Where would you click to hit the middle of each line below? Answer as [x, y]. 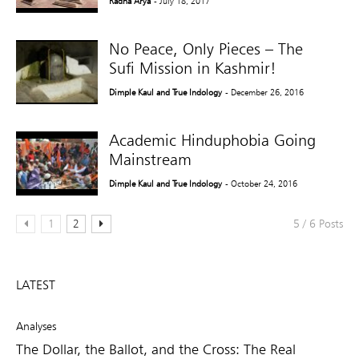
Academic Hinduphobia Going [213, 140]
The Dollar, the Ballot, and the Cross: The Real [156, 349]
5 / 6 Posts [318, 223]
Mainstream [151, 159]
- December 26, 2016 [265, 92]
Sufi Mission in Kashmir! [193, 68]
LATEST [36, 284]
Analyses [36, 326]
